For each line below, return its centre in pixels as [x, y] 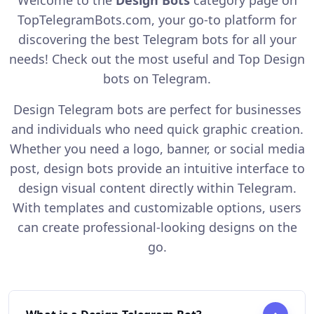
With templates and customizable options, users [157, 207]
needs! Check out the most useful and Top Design [157, 59]
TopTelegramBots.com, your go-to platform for [157, 19]
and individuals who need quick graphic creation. [157, 129]
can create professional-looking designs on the [157, 227]
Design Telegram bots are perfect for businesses [157, 109]
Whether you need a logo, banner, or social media [157, 148]
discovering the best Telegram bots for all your [157, 39]
